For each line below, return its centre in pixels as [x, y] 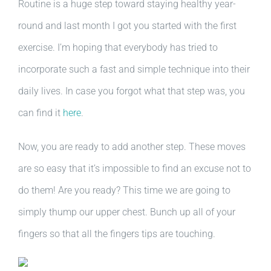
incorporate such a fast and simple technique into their [134, 69]
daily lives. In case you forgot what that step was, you [132, 91]
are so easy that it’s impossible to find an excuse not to [135, 168]
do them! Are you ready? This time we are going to [124, 190]
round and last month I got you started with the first [127, 26]
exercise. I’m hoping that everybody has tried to [118, 47]
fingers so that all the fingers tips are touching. [117, 234]
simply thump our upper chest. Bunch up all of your [127, 212]
